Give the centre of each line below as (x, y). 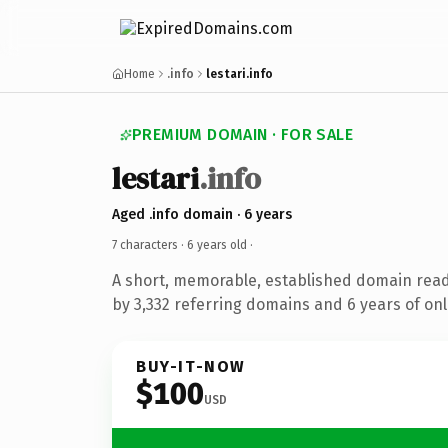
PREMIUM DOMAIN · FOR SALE (242, 134)
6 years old (217, 244)
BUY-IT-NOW (191, 366)
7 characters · (149, 244)
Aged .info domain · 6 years (202, 214)
